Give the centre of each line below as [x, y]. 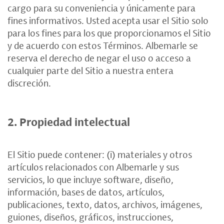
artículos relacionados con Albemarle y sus [93, 167]
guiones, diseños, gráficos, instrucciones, [90, 217]
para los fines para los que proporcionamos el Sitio [109, 33]
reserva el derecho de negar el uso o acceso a [99, 58]
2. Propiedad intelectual [69, 122]
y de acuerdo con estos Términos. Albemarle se [103, 45]
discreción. [29, 83]
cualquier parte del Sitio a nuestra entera [90, 70]
